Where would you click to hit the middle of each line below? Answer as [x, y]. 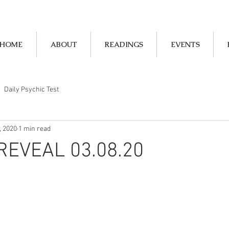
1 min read [35, 129]
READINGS [124, 44]
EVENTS [185, 44]
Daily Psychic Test [31, 89]
